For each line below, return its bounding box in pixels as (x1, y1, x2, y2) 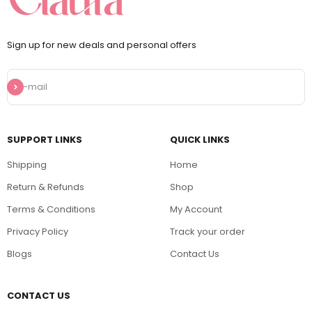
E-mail (18, 79, 47, 93)
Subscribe (6, 77, 52, 91)
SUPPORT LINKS (7, 132, 82, 146)
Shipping (7, 157, 47, 171)
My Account (170, 202, 222, 216)
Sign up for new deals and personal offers (7, 38, 196, 52)
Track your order (170, 224, 245, 238)
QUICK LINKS (170, 132, 230, 146)
